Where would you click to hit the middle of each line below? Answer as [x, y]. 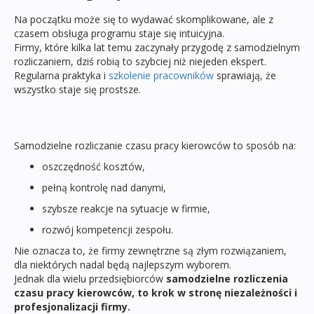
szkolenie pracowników [161, 76]
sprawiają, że [245, 76]
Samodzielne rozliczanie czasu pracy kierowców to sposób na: [155, 146]
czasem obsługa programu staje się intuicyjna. [119, 34]
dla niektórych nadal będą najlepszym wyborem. [123, 265]
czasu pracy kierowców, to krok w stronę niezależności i [156, 293]
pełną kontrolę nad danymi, [104, 188]
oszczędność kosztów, [94, 167]
